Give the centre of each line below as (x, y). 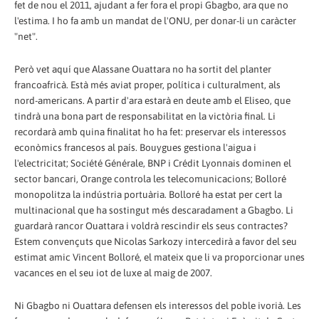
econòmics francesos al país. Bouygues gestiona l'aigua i (135, 147)
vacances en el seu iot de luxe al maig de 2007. (113, 272)
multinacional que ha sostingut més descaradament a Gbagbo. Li (154, 210)
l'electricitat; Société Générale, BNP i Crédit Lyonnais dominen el (153, 163)
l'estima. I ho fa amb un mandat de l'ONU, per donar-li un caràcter (155, 20)
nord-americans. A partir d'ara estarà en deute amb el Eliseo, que (152, 100)
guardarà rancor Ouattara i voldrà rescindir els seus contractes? (151, 225)
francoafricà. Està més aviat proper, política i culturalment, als (147, 84)
